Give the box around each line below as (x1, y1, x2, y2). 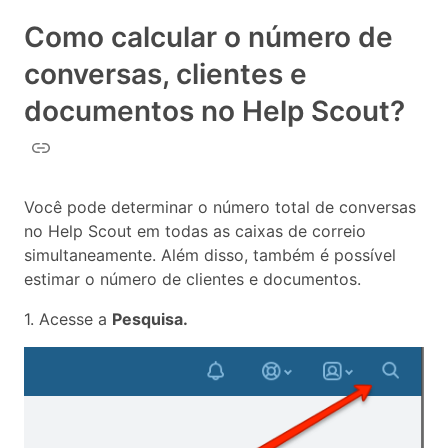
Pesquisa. (112, 308, 188, 329)
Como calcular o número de (24, 19, 393, 54)
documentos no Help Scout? (24, 93, 405, 128)
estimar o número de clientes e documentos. (24, 268, 361, 289)
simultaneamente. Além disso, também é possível (24, 244, 396, 265)
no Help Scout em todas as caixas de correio (24, 220, 366, 241)
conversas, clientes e (24, 56, 307, 91)
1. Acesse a (24, 308, 112, 329)
